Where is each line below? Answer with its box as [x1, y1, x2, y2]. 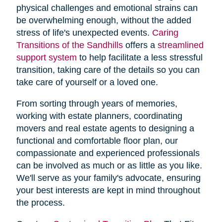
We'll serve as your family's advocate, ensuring [16, 172, 201, 183]
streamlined [157, 40, 204, 50]
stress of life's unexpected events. [16, 27, 152, 38]
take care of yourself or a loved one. [16, 77, 158, 87]
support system [16, 52, 77, 62]
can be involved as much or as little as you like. [16, 160, 202, 170]
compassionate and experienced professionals [16, 148, 200, 158]
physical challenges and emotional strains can [16, 2, 198, 13]
